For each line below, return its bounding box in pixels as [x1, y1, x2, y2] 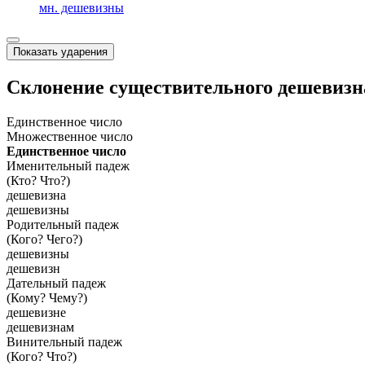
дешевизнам [7, 319, 74, 334]
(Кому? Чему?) [7, 290, 87, 305]
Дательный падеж [7, 275, 106, 290]
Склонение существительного [7, 76, 278, 98]
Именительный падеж [7, 158, 130, 173]
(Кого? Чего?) [7, 231, 82, 246]
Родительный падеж [7, 217, 119, 231]
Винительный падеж [7, 334, 122, 349]
